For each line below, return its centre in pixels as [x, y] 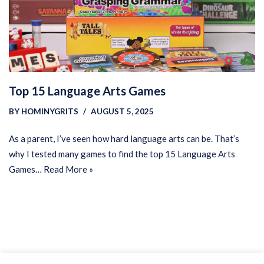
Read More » [68, 169]
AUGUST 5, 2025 [122, 112]
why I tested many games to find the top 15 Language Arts [122, 154]
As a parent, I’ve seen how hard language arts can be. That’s [124, 139]
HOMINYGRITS [50, 112]
